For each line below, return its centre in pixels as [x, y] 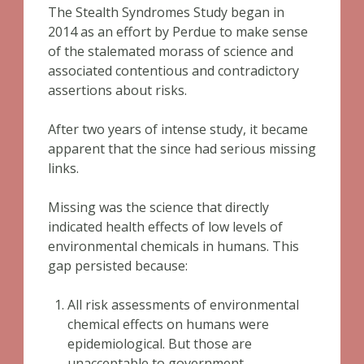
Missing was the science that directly [158, 207]
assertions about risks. [117, 90]
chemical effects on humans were [168, 324]
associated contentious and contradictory [173, 71]
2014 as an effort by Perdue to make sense [178, 32]
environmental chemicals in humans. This [173, 246]
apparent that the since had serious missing [182, 149]
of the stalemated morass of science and [171, 51]
